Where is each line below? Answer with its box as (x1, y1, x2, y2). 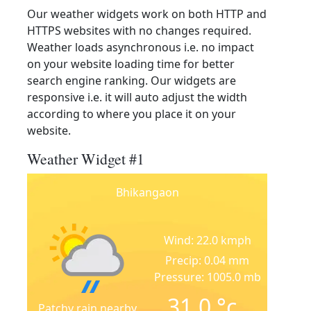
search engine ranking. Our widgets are (27, 73, 236, 88)
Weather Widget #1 (27, 149, 144, 169)
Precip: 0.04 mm (165, 253, 249, 268)
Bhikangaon (115, 185, 179, 200)
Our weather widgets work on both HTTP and (27, 6, 267, 22)
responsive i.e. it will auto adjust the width (27, 90, 247, 105)
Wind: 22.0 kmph (163, 233, 251, 248)
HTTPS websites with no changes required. (27, 23, 251, 38)
